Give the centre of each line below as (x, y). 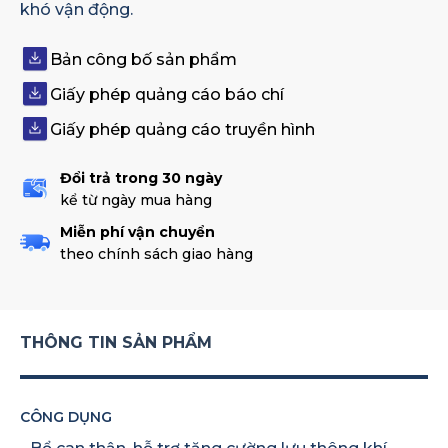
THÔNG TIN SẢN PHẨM (116, 342)
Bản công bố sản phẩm (143, 59)
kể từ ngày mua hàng (136, 200)
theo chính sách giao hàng (156, 254)
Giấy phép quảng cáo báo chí (167, 94)
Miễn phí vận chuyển (137, 232)
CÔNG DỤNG (66, 417)
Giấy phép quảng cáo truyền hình (182, 129)
